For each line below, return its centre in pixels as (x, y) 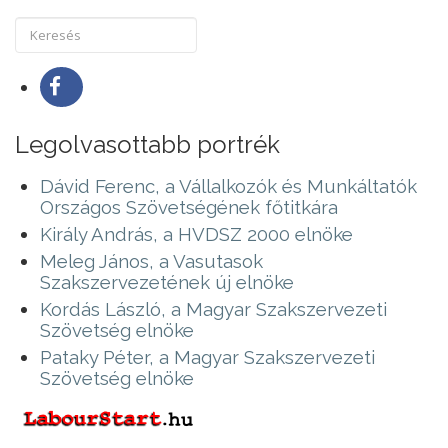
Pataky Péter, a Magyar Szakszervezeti (207, 356)
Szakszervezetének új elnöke (167, 281)
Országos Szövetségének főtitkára (189, 206)
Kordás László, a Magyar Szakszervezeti (213, 308)
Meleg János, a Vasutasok (151, 260)
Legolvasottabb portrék (147, 144)
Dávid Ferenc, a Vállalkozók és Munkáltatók (228, 185)
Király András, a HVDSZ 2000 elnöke (196, 233)
